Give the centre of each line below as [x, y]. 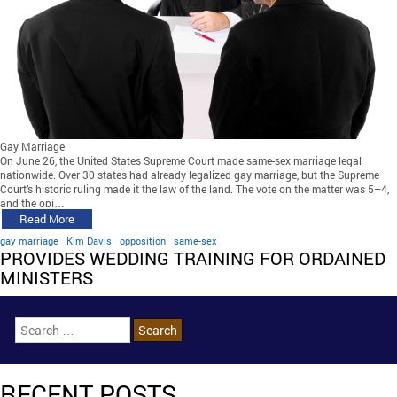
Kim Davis [89, 241]
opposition [143, 241]
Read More [47, 219]
